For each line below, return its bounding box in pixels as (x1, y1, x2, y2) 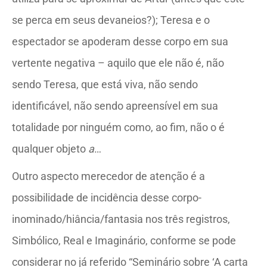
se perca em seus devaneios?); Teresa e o (12, 14, 210, 26)
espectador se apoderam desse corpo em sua (12, 35, 228, 48)
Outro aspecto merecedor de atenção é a (12, 170, 205, 182)
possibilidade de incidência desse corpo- (12, 191, 201, 204)
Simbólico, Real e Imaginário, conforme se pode (12, 234, 236, 247)
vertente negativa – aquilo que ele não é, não (12, 57, 224, 69)
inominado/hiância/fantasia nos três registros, (12, 213, 230, 225)
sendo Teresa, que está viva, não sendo (12, 78, 198, 91)
